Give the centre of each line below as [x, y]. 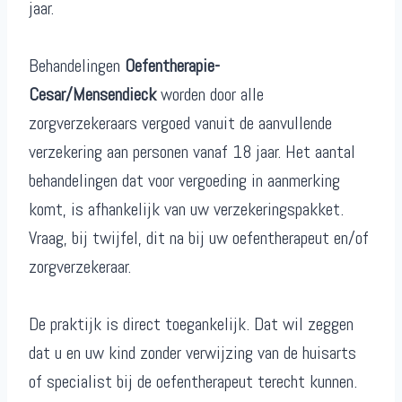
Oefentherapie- [172, 66]
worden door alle [210, 95]
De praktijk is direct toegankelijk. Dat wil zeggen [191, 324]
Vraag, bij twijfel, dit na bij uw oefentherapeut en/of [199, 238]
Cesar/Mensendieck [92, 95]
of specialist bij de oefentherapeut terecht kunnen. [193, 382]
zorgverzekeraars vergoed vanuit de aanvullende [180, 123]
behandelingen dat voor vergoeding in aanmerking [184, 181]
